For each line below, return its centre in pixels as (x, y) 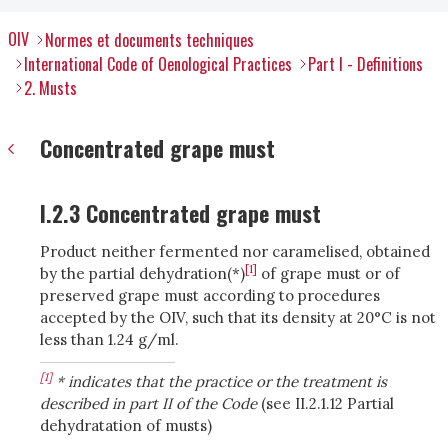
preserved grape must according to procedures (210, 295)
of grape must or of (328, 273)
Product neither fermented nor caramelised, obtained (235, 251)
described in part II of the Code (148, 403)
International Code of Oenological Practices (158, 64)
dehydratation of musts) (126, 425)
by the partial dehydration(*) (142, 273)
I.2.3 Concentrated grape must (180, 213)
